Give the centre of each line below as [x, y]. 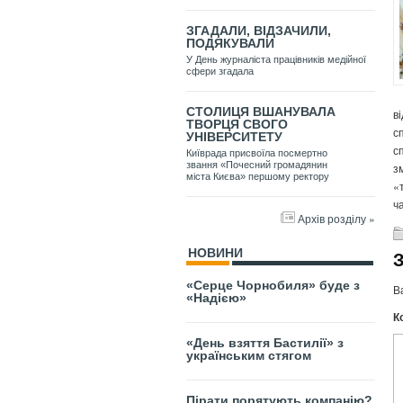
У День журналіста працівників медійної [276, 60]
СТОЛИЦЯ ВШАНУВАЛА [261, 112]
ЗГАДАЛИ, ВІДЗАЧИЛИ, [259, 31]
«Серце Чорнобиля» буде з [273, 286]
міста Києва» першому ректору [258, 177]
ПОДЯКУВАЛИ [230, 44]
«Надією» [216, 298]
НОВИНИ [215, 253]
